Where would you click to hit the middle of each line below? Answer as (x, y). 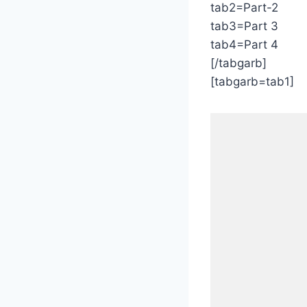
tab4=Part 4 (244, 44)
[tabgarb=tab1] (252, 81)
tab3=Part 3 (244, 26)
